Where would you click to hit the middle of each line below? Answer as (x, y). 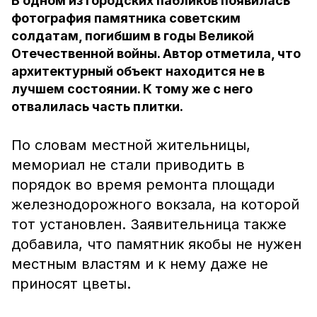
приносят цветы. (71, 284)
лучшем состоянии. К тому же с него (132, 89)
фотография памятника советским (126, 18)
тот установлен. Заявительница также (149, 224)
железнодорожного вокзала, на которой (155, 204)
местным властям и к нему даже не (140, 264)
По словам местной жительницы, (131, 145)
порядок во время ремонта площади (143, 185)
